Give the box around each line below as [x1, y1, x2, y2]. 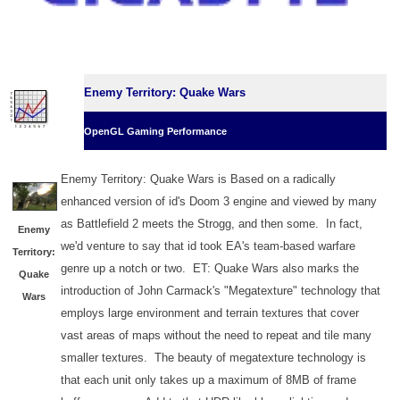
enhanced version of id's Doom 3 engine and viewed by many [61, 195, 377, 209]
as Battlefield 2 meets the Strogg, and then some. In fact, [61, 217, 362, 231]
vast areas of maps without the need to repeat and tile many [61, 329, 371, 343]
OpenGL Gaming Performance [84, 126, 227, 137]
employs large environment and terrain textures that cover [61, 306, 359, 321]
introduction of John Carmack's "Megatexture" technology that [61, 284, 380, 298]
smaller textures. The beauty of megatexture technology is [61, 351, 366, 365]
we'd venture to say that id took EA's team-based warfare [61, 239, 355, 254]
